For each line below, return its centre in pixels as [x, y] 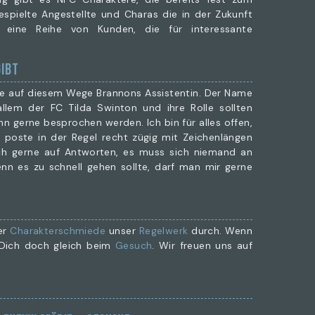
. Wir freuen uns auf [202, 245]
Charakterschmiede [58, 231]
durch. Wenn [220, 231]
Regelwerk [163, 231]
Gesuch [134, 245]
